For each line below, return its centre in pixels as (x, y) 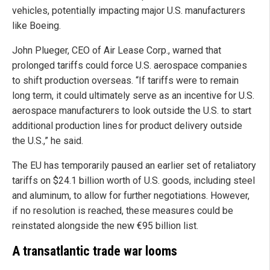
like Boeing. (36, 25)
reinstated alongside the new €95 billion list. (105, 225)
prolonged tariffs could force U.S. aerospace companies (130, 65)
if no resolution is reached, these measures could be (123, 210)
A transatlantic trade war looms (95, 251)
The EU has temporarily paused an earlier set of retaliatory (134, 165)
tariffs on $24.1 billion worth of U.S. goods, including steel (133, 180)
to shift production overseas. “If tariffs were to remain (125, 80)
